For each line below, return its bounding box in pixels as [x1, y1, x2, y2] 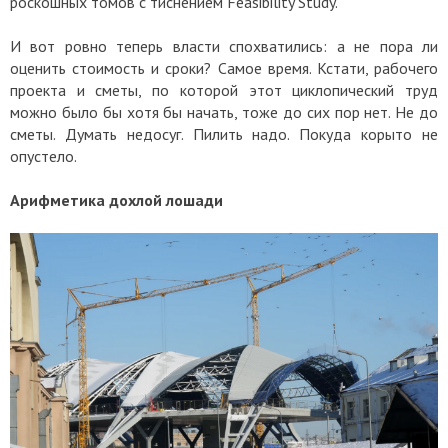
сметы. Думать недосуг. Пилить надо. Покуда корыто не [10, 124, 438, 145]
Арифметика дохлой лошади [10, 190, 223, 211]
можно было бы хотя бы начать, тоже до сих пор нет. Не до [10, 102, 438, 123]
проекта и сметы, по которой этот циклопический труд [10, 80, 438, 101]
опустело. [10, 146, 77, 167]
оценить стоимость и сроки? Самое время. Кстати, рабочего [10, 58, 438, 79]
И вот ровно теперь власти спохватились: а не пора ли [10, 36, 438, 57]
